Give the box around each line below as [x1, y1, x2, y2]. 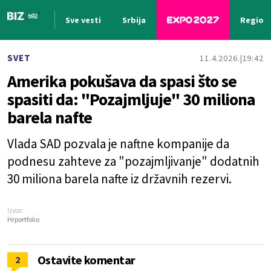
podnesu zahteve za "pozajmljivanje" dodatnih [7, 153, 260, 169]
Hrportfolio [7, 215, 39, 224]
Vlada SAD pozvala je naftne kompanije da [7, 135, 229, 152]
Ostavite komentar [38, 252, 135, 267]
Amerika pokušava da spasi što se [7, 70, 237, 92]
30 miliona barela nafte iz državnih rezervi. [7, 171, 232, 187]
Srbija [122, 15, 146, 25]
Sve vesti [65, 15, 102, 25]
